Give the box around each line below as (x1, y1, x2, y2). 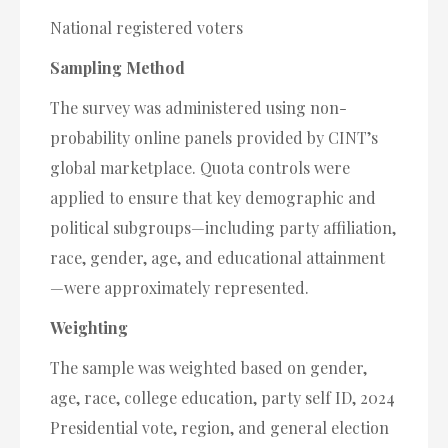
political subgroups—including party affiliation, (50, 217, 396, 239)
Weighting (50, 317, 128, 339)
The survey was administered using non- (50, 97, 347, 119)
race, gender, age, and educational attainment (50, 247, 385, 269)
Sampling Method (50, 57, 185, 79)
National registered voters (50, 17, 243, 39)
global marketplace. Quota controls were (50, 157, 350, 179)
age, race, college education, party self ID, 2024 (50, 387, 395, 409)
